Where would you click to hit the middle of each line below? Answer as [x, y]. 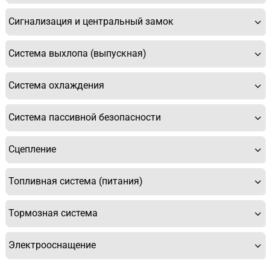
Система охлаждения [56, 86]
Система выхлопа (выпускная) [77, 54]
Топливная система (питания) [76, 181]
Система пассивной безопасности [85, 118]
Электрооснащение [52, 245]
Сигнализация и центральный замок [91, 22]
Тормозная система [53, 213]
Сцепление [32, 149]
